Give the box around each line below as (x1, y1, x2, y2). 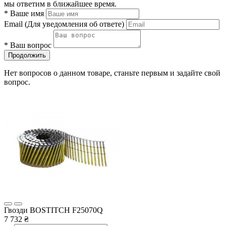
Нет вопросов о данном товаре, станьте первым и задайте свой (4, 68, 220, 77)
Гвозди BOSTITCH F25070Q (4, 205, 103, 214)
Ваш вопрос (8, 40, 51, 49)
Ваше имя (8, 9, 44, 18)
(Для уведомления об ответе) (25, 19, 124, 28)
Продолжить (8, 51, 46, 59)
